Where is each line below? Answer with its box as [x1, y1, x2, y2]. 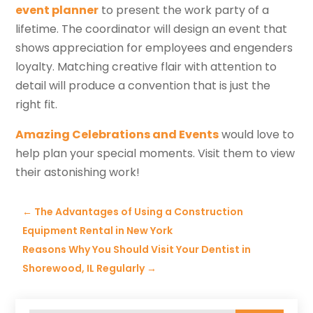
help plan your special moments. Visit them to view [15, 145, 296, 162]
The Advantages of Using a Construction [34, 205, 244, 219]
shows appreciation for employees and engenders [15, 40, 293, 57]
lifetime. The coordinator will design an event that [15, 21, 288, 38]
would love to [219, 126, 295, 143]
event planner [15, 2, 99, 19]
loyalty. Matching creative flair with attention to [15, 59, 277, 75]
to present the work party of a [99, 2, 270, 19]
